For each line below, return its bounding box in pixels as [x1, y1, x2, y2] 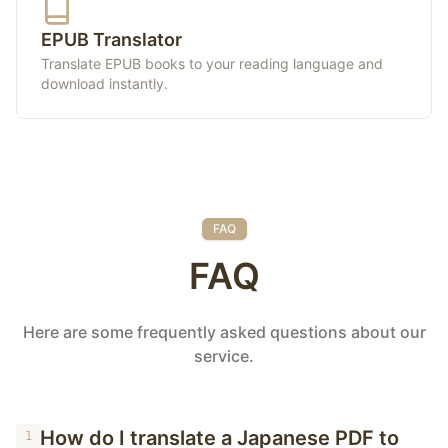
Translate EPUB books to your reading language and [41, 55, 383, 72]
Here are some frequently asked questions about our [22, 322, 426, 342]
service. [194, 346, 254, 366]
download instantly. [41, 75, 168, 92]
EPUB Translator [41, 29, 182, 50]
